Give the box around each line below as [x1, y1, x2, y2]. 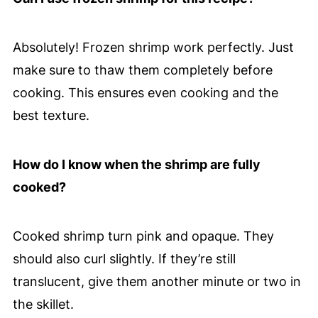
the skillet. [12, 297, 74, 312]
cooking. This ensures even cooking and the [12, 85, 278, 101]
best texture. [12, 108, 89, 124]
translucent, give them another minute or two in [12, 274, 301, 290]
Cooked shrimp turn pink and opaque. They [12, 229, 274, 244]
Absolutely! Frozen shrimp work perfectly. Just [12, 40, 294, 55]
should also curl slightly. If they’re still [12, 251, 236, 267]
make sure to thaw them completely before [12, 62, 273, 78]
